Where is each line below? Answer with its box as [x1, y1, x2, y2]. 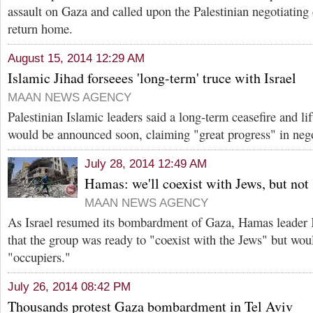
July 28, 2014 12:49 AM [85, 157, 207, 170]
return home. [8, 20, 73, 37]
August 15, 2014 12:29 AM [8, 52, 145, 65]
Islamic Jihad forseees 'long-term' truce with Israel [8, 68, 296, 87]
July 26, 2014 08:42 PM [8, 280, 131, 293]
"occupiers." [8, 248, 71, 265]
